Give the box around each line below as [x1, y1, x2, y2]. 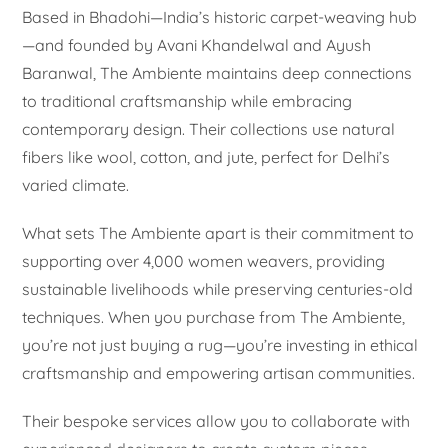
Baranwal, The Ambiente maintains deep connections [22, 62, 413, 83]
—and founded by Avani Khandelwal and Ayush [22, 34, 372, 55]
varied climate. [22, 174, 130, 195]
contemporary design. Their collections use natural [22, 118, 396, 139]
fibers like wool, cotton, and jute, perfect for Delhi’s [22, 146, 391, 167]
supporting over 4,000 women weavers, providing [22, 250, 386, 271]
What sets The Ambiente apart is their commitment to [22, 222, 415, 243]
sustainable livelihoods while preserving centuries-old [22, 278, 414, 299]
